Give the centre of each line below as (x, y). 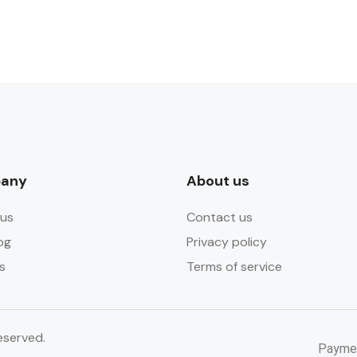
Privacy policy (227, 242)
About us (218, 181)
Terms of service (234, 267)
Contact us (220, 217)
